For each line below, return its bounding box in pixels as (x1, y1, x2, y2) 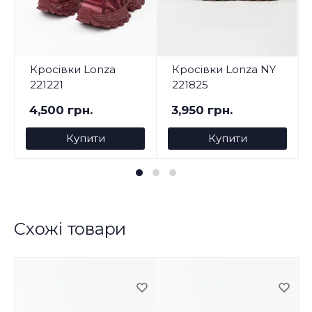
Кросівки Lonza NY (171, 62, 276, 76)
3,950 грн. (171, 102, 233, 117)
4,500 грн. (29, 102, 93, 117)
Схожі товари (14, 218, 127, 239)
